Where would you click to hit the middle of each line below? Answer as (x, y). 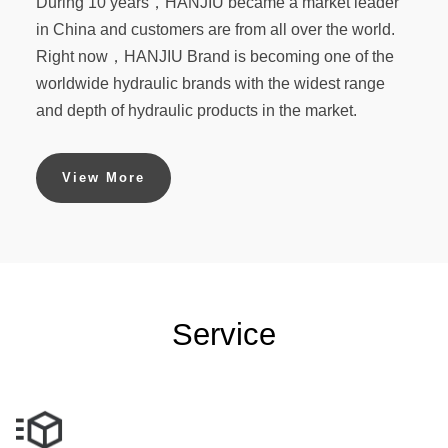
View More (103, 177)
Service (224, 334)
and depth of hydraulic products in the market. (196, 110)
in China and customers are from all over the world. (215, 29)
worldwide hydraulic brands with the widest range (210, 83)
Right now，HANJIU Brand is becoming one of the (215, 56)
